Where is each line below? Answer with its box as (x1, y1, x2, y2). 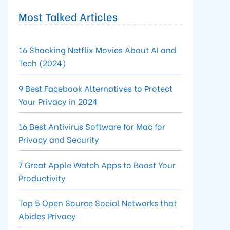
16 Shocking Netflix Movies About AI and (18, 44, 176, 55)
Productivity (18, 171, 66, 183)
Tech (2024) (18, 56, 66, 68)
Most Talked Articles (18, 9, 118, 24)
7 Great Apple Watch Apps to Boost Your (18, 158, 176, 170)
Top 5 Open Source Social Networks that (18, 197, 177, 208)
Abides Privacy (18, 209, 76, 221)
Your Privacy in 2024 (18, 94, 98, 107)
